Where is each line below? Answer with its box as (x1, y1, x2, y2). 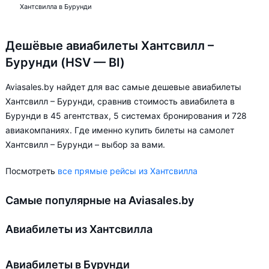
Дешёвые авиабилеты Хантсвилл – (5, 38, 214, 53)
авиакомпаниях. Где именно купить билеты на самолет (5, 125, 234, 135)
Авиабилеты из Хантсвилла (5, 223, 153, 235)
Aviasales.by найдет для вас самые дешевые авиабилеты (5, 82, 241, 92)
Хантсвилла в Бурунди (20, 2, 92, 11)
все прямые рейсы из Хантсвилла (58, 166, 198, 176)
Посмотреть (5, 166, 58, 176)
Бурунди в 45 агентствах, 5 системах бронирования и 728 (5, 110, 247, 121)
